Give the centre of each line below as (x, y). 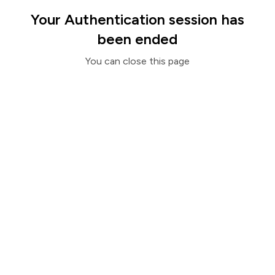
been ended (137, 39)
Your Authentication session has (137, 19)
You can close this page (137, 61)
